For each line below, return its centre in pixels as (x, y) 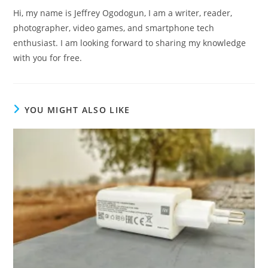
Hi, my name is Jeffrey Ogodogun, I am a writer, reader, (123, 13)
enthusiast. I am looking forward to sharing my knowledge (130, 42)
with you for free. (48, 57)
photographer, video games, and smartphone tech (114, 28)
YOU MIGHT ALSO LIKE (77, 109)
